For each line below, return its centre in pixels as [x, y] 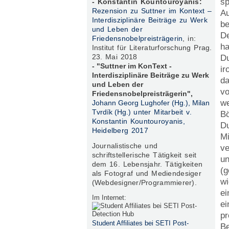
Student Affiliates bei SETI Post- [140, 223]
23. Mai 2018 [114, 57]
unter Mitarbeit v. [161, 112]
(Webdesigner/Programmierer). [144, 182]
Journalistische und [125, 145]
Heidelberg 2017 [120, 131]
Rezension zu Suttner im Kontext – [152, 11]
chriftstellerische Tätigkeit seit [146, 155]
